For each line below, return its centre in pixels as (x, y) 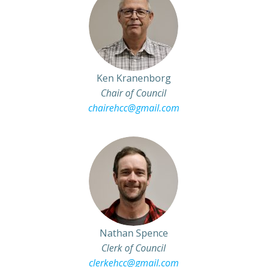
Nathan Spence (133, 233)
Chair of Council (133, 93)
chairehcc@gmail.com (133, 108)
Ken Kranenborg (133, 78)
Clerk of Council (133, 248)
